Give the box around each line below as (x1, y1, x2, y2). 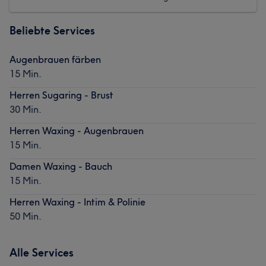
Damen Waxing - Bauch (9, 160, 112, 172)
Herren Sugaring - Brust (9, 88, 113, 101)
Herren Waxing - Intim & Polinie (9, 195, 145, 208)
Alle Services (9, 245, 74, 259)
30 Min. (9, 103, 42, 115)
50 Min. (9, 210, 42, 222)
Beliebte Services (9, 23, 95, 37)
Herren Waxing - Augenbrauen (9, 124, 144, 137)
